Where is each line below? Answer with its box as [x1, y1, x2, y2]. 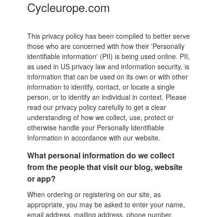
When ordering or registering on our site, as [27, 189, 161, 199]
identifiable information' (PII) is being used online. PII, [27, 51, 190, 61]
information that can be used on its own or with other [27, 71, 188, 81]
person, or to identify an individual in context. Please [27, 92, 186, 102]
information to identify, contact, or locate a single [27, 81, 175, 92]
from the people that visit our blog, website [27, 161, 183, 172]
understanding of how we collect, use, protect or [27, 112, 174, 122]
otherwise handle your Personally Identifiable [27, 122, 164, 132]
